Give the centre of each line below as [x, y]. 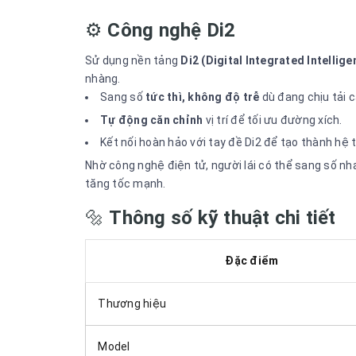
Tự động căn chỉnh [152, 120]
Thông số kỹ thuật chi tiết [222, 217]
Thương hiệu [132, 303]
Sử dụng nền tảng [133, 60]
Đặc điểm [252, 260]
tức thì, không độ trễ [203, 97]
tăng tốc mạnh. [126, 183]
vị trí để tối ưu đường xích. [273, 120]
